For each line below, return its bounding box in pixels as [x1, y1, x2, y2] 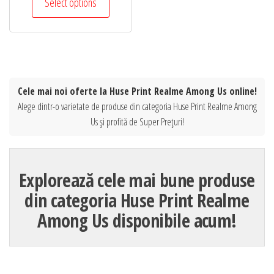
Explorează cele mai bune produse [19, 168, 255, 193]
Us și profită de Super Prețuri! [90, 115, 184, 129]
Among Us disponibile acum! [37, 208, 237, 234]
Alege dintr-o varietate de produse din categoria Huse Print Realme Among [17, 100, 257, 114]
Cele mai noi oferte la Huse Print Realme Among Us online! [17, 84, 257, 98]
